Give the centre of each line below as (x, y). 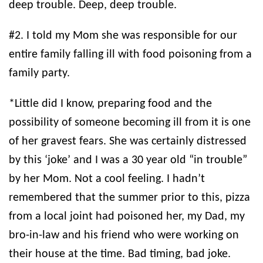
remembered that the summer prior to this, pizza (129, 198)
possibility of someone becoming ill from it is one (130, 123)
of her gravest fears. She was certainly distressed (128, 142)
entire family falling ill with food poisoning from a (130, 55)
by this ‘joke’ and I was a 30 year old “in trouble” (128, 161)
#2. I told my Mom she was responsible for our (123, 36)
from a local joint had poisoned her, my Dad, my (127, 217)
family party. (39, 74)
